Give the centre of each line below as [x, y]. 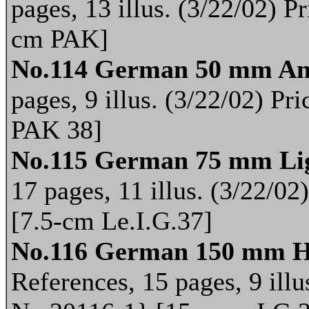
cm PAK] [60, 39]
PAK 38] [57, 130]
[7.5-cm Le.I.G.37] [112, 221]
